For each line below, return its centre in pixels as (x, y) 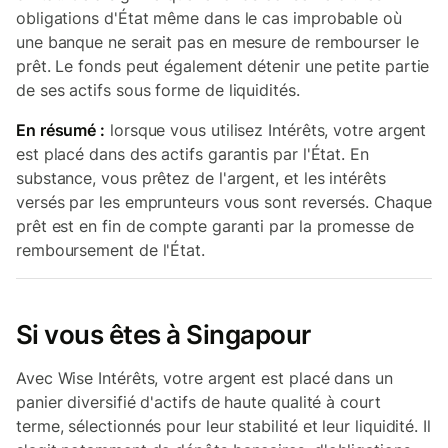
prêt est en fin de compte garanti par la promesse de (215, 225)
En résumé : (61, 129)
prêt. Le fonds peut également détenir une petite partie (223, 65)
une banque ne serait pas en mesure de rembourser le (217, 41)
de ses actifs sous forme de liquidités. (158, 89)
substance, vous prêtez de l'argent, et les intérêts (201, 177)
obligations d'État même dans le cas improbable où (209, 17)
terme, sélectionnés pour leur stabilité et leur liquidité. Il (223, 425)
